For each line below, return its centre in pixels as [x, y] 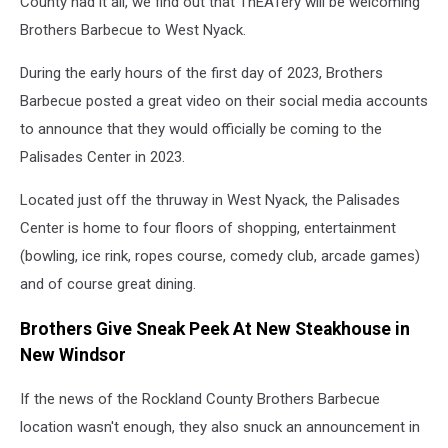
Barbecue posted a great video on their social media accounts [224, 101]
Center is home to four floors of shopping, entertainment [208, 228]
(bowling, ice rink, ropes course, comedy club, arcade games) [220, 256]
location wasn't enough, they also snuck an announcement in [220, 427]
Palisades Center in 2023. [102, 157]
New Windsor [73, 354]
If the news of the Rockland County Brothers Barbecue [200, 399]
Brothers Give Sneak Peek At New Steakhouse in [215, 328]
